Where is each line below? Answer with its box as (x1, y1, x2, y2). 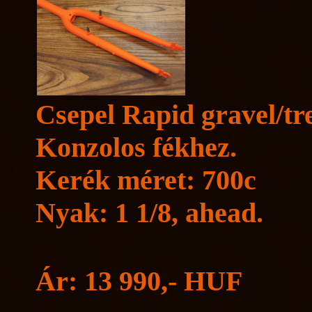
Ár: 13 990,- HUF (36, 265, 242, 297)
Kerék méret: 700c (36, 164, 256, 196)
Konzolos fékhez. (36, 132, 237, 163)
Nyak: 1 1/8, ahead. (36, 197, 263, 228)
